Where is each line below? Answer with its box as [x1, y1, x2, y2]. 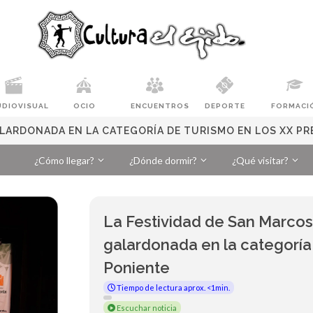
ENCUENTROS [131, 102, 190, 110]
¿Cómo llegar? [34, 154, 94, 166]
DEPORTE [205, 102, 246, 110]
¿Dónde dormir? [129, 154, 197, 166]
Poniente [103, 259, 170, 277]
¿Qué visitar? [232, 154, 289, 166]
